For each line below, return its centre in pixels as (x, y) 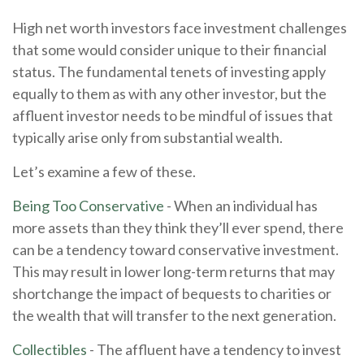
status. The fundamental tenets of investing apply (169, 71)
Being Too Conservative (88, 205)
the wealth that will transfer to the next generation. (174, 315)
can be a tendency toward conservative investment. (175, 249)
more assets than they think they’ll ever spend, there (178, 227)
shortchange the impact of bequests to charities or (172, 293)
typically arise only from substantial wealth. (147, 137)
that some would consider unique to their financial (169, 49)
